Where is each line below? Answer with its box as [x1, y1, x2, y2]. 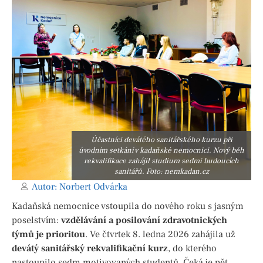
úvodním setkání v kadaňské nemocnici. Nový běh [79, 145, 244, 155]
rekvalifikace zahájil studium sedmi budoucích [84, 156, 239, 166]
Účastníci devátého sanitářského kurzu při [90, 134, 232, 144]
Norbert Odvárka [57, 180, 127, 193]
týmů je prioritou [12, 228, 85, 240]
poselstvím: [12, 214, 61, 226]
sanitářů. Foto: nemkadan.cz [114, 166, 209, 176]
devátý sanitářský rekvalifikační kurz [12, 242, 168, 254]
